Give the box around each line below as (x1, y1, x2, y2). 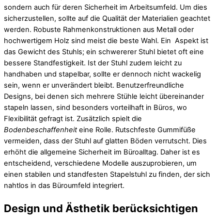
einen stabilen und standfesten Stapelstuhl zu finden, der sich (4, 170, 210, 179)
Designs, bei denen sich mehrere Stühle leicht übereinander (4, 92, 204, 101)
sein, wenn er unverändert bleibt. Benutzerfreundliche (4, 81, 184, 90)
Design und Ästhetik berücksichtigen (4, 202, 198, 215)
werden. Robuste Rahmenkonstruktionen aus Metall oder (4, 25, 194, 34)
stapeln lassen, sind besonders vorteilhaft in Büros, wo (4, 103, 187, 112)
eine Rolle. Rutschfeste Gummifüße (77, 125, 196, 135)
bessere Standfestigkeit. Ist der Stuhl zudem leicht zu (4, 59, 182, 68)
